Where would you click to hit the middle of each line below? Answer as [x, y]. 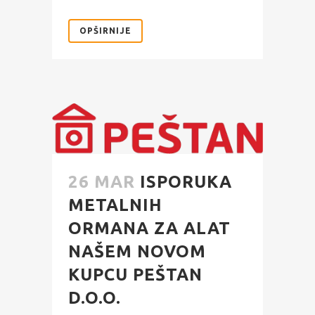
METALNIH [115, 205]
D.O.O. [95, 298]
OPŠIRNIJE [105, 31]
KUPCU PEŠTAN [135, 275]
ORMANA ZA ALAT [149, 229]
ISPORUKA [186, 182]
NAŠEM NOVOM [137, 252]
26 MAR [102, 182]
